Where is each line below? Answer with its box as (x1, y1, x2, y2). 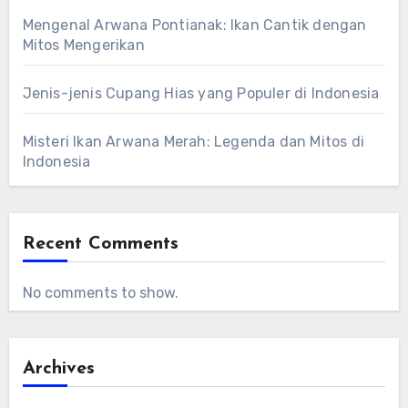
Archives (22, 360, 95, 379)
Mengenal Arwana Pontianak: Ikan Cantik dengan (22, 16, 367, 35)
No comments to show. (22, 284, 178, 302)
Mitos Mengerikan (22, 36, 145, 55)
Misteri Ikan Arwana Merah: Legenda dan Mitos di (22, 133, 364, 151)
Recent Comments (22, 235, 178, 254)
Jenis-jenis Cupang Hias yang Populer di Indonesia (22, 85, 380, 103)
